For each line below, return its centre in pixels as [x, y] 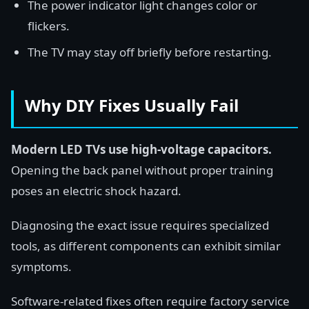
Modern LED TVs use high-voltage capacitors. [141, 149]
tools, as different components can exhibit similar [146, 246]
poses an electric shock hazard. [96, 191]
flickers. [49, 26]
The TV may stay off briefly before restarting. [150, 52]
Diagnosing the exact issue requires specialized [140, 225]
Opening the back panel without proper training [142, 170]
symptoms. [41, 267]
